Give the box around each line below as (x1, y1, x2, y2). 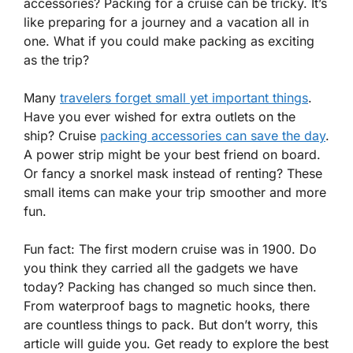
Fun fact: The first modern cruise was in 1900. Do (24, 241, 317, 257)
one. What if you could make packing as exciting (24, 33, 314, 49)
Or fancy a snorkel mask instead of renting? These (24, 165, 322, 181)
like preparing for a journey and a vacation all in (24, 14, 309, 30)
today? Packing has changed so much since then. (24, 279, 317, 295)
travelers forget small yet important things (60, 90, 308, 106)
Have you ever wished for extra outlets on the (24, 109, 295, 124)
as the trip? (24, 52, 89, 68)
